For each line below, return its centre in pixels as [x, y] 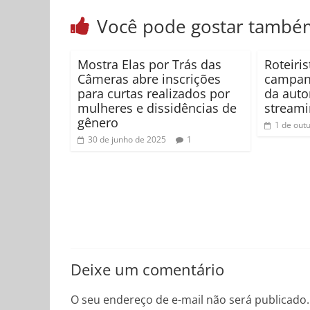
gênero [98, 123]
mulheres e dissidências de [157, 108]
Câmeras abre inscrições [149, 79]
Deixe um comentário [147, 269]
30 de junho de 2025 [127, 140]
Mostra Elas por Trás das [149, 65]
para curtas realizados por [154, 94]
